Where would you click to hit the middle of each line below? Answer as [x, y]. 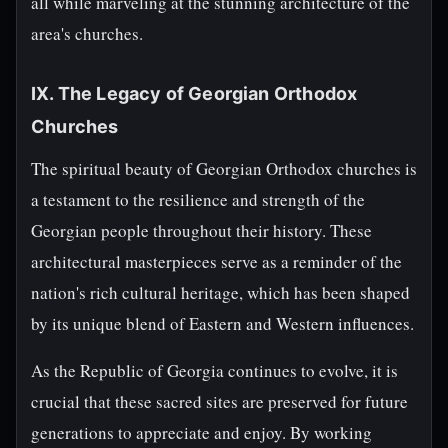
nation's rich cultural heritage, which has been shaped [220, 292]
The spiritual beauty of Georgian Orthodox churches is [224, 168]
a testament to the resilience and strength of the [198, 199]
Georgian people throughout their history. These [201, 230]
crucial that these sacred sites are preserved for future [219, 401]
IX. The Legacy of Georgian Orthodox [194, 93]
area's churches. [87, 33]
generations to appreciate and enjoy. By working [201, 432]
